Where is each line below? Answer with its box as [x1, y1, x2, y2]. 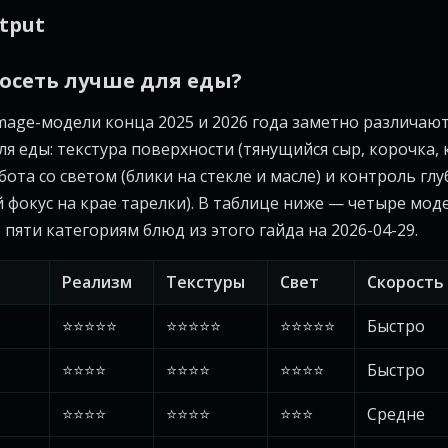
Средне [367, 403, 425, 425]
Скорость [367, 271, 444, 293]
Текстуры [166, 271, 245, 293]
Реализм [62, 271, 132, 293]
